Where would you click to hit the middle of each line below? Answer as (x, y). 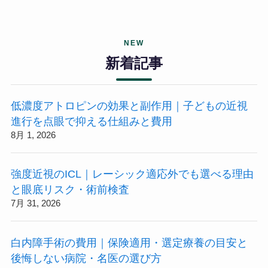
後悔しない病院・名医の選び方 (86, 258)
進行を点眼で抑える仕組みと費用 (91, 122)
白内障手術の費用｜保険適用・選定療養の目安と (129, 243)
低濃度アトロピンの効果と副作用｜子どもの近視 (129, 106)
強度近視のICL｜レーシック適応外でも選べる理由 (132, 174)
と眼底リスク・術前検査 (70, 190)
